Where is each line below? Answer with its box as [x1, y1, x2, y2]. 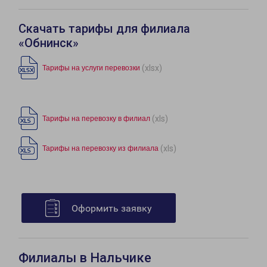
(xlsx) [142, 63, 162, 73]
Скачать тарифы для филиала [18, 21, 190, 36]
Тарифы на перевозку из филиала [42, 144, 159, 153]
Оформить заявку [72, 203, 152, 215]
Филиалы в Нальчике [18, 250, 151, 266]
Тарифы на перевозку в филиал [42, 114, 150, 123]
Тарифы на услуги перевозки [42, 64, 140, 73]
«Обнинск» [18, 36, 79, 51]
